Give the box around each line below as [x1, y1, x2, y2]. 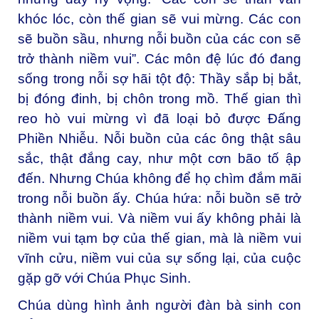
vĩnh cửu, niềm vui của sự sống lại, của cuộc [18, 250, 301, 266]
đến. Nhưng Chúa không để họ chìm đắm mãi [18, 170, 301, 186]
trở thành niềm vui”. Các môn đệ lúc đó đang [18, 51, 301, 66]
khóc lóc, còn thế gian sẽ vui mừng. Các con [18, 11, 301, 26]
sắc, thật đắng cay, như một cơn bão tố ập [18, 150, 301, 166]
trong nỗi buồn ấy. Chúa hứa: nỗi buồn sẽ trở [18, 190, 301, 206]
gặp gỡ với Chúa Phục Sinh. [18, 270, 191, 286]
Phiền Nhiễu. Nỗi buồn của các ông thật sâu [18, 130, 301, 146]
